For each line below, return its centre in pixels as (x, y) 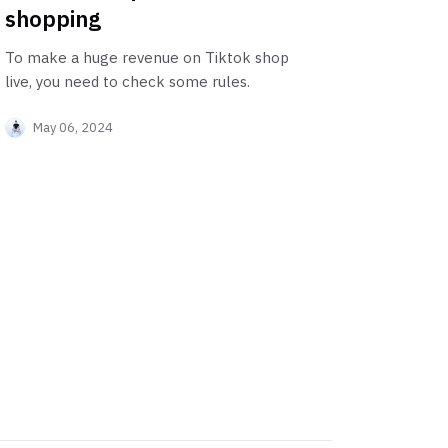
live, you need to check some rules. (128, 81)
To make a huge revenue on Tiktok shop (147, 57)
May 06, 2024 (73, 127)
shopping (53, 18)
